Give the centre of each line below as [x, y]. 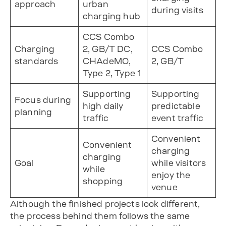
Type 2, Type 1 [112, 73]
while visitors [179, 163]
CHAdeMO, [107, 61]
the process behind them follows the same [100, 216]
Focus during [43, 100]
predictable [176, 106]
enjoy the [171, 175]
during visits [178, 10]
